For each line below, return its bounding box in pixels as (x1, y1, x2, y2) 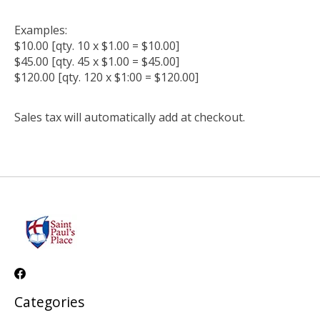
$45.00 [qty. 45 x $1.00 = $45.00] (14, 54, 179, 70)
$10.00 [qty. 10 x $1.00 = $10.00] (14, 38, 179, 54)
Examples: (14, 22, 67, 39)
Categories (14, 292, 84, 312)
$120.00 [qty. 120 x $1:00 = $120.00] (14, 69, 199, 86)
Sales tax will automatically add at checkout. (14, 109, 245, 126)
